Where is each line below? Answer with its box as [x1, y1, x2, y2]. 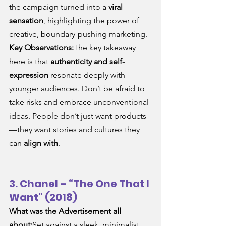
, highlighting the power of [43, 16, 141, 26]
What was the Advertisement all [9, 206, 123, 216]
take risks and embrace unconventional [9, 97, 151, 107]
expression [9, 70, 48, 80]
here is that [9, 56, 50, 67]
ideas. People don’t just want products [9, 111, 146, 121]
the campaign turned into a [9, 2, 108, 12]
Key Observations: [9, 43, 74, 53]
